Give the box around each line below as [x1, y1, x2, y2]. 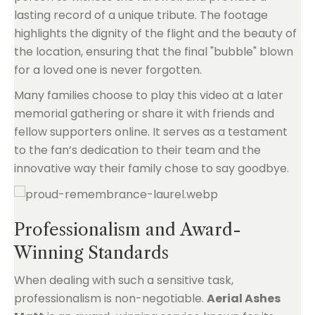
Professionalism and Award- [14, 219, 241, 240]
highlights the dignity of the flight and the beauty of [14, 25, 297, 41]
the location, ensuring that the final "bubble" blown [14, 44, 293, 60]
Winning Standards [14, 242, 169, 263]
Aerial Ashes [207, 290, 281, 307]
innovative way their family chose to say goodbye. [14, 160, 289, 176]
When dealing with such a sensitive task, [14, 271, 233, 288]
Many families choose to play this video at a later [14, 87, 283, 103]
